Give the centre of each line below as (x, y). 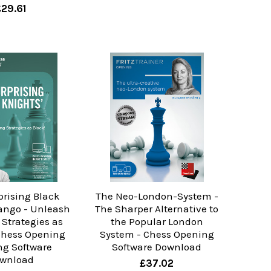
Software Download (157, 247)
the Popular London (157, 221)
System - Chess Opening (157, 234)
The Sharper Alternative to (157, 208)
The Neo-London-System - (157, 196)
